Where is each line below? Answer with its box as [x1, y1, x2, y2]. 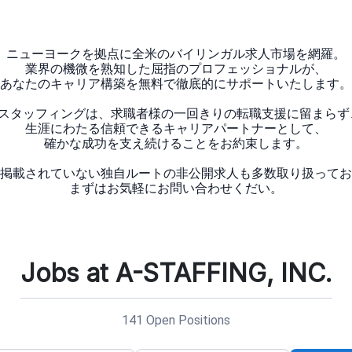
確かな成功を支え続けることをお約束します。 [44, 136, 308, 151]
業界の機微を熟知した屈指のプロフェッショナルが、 [25, 61, 327, 76]
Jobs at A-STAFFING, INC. [20, 258, 332, 288]
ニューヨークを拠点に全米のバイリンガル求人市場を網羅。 [6, 46, 346, 61]
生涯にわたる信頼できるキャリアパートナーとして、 [25, 121, 327, 136]
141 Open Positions [122, 313, 230, 328]
